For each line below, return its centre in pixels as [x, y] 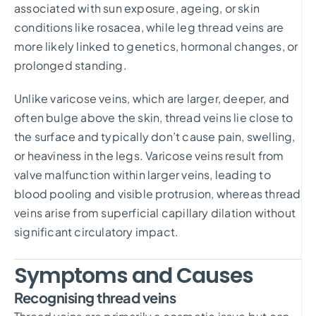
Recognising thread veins [95, 297]
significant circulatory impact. [97, 231]
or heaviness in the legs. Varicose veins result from [149, 155]
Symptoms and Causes [134, 275]
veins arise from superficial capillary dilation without [155, 212]
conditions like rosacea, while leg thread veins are [149, 27]
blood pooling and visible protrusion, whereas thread [158, 193]
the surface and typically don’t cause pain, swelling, [155, 136]
